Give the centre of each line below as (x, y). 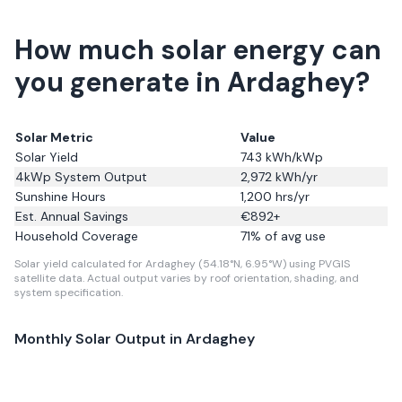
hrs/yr (291, 197)
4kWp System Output (81, 177)
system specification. (69, 293)
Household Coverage (77, 236)
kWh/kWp (293, 157)
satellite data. (49, 278)
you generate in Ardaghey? (192, 82)
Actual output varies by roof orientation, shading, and (222, 278)
